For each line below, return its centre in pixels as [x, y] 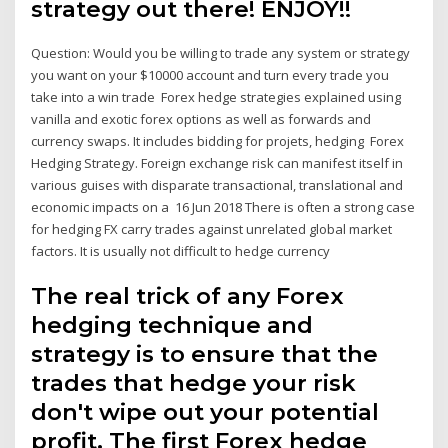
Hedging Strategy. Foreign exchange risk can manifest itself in [217, 162]
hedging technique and [172, 325]
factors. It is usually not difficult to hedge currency [182, 250]
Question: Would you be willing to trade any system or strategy [221, 52]
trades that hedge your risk [194, 383]
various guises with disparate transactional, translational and [217, 184]
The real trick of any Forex [188, 296]
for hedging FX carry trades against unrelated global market [212, 228]
